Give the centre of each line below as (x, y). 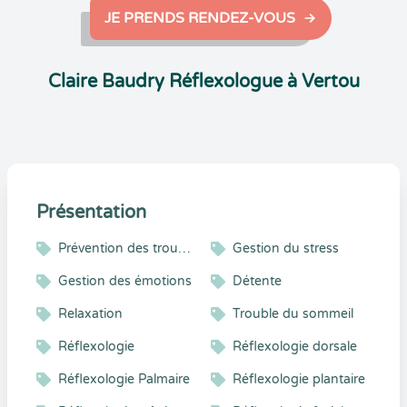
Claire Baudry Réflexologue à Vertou (203, 82)
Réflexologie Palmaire (124, 379)
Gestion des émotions (125, 281)
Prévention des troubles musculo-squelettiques (184, 248)
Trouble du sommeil (293, 314)
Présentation (91, 213)
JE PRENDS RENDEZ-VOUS (200, 18)
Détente (257, 281)
